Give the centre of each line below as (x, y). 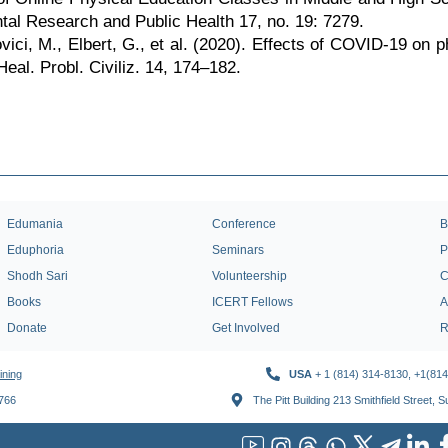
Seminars (237, 250)
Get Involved (245, 328)
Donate (26, 328)
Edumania (34, 224)
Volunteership (249, 276)
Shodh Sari (37, 276)
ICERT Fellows (252, 302)
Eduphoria (35, 250)
